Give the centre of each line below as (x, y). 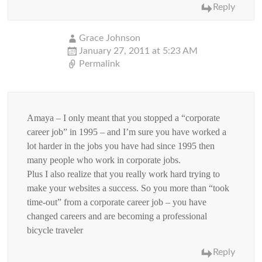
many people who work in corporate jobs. (104, 160)
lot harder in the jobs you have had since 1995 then (121, 146)
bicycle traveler (55, 230)
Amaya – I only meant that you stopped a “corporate (124, 118)
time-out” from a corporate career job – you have (117, 202)
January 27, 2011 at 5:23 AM (139, 51)
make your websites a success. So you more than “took (128, 188)
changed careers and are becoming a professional (117, 216)
